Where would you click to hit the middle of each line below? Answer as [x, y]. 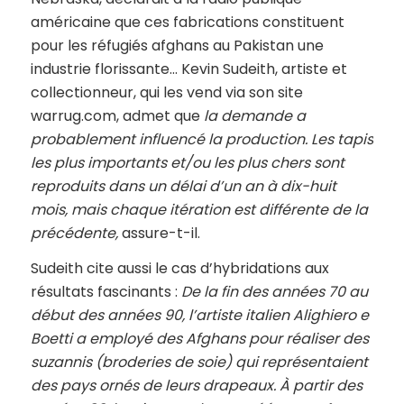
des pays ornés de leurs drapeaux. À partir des [196, 386]
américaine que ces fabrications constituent [187, 22]
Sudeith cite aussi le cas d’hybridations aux [179, 269]
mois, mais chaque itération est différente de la [199, 209]
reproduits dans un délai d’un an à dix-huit [183, 186]
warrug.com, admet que [117, 115]
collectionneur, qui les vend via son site [166, 92]
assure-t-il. [159, 233]
